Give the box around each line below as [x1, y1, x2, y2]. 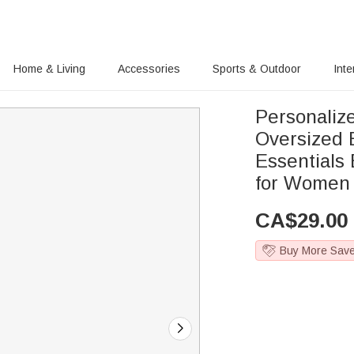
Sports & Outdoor [213, 62, 301, 75]
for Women [255, 172, 351, 194]
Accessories [118, 62, 180, 75]
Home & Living [13, 62, 85, 75]
